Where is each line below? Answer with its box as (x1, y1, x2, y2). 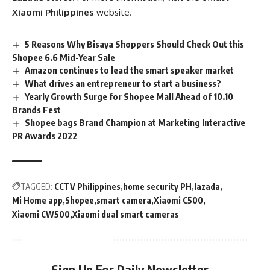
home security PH (123, 181, 192, 192)
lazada (194, 181, 220, 192)
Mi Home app (12, 195, 63, 206)
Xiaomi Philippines (12, 7, 94, 19)
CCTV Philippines (54, 181, 121, 192)
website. (94, 7, 132, 19)
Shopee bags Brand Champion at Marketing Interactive (25, 116, 246, 128)
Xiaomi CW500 (12, 209, 70, 219)
